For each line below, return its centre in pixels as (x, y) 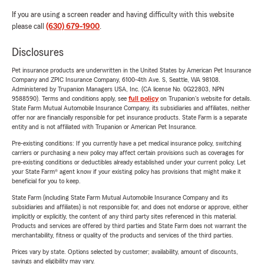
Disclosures (38, 53)
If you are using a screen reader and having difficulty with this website (123, 15)
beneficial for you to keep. (46, 181)
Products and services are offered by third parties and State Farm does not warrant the (129, 226)
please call (29, 27)
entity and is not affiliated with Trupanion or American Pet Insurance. (104, 127)
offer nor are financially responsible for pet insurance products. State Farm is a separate (129, 118)
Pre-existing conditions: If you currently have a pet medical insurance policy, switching (127, 143)
